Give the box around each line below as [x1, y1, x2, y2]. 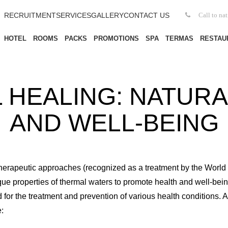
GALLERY [91, 11, 124, 19]
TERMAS [165, 35, 193, 42]
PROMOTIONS [93, 35, 139, 42]
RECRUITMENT [4, 11, 56, 19]
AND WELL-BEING [9, 109, 219, 136]
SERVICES [56, 11, 91, 19]
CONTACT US [124, 11, 169, 19]
